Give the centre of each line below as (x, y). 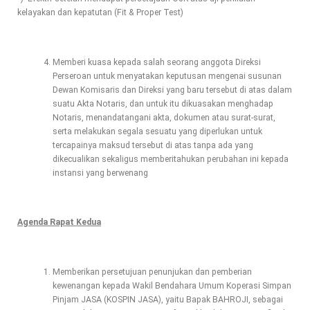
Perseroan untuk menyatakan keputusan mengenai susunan (167, 76)
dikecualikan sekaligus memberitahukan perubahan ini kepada (170, 159)
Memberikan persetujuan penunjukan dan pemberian (152, 272)
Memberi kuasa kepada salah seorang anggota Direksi (156, 62)
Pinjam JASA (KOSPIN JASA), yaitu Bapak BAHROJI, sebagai (167, 299)
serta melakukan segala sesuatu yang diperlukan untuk (157, 131)
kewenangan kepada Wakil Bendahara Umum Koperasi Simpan (172, 285)
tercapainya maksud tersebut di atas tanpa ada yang (153, 145)
